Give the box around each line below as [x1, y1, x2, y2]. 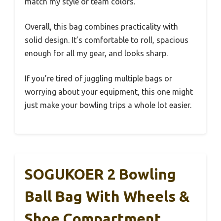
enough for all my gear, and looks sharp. [25, 48, 168, 58]
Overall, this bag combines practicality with [25, 22, 178, 31]
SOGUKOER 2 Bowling [25, 165, 176, 183]
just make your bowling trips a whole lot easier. [25, 100, 191, 110]
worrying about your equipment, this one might [25, 87, 193, 96]
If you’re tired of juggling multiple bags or [25, 74, 172, 83]
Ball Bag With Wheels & [25, 187, 189, 205]
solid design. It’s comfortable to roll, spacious [25, 35, 188, 44]
